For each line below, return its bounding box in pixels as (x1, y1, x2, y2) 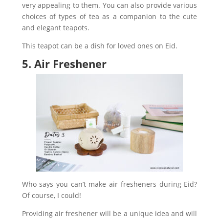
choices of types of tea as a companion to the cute (22, 11, 197, 21)
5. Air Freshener (22, 56, 107, 71)
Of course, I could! (22, 190, 81, 200)
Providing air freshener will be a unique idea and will (22, 208, 197, 218)
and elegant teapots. (22, 22, 89, 32)
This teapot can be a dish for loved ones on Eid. (22, 41, 177, 50)
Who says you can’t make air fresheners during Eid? (22, 179, 197, 189)
